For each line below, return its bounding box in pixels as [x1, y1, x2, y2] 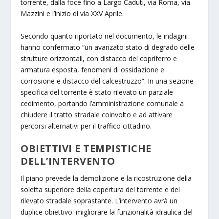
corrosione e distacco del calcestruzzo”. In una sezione [21, 76, 194, 86]
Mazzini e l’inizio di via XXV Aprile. [21, 9, 124, 19]
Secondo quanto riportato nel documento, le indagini [21, 31, 188, 41]
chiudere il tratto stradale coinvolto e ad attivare [21, 109, 173, 119]
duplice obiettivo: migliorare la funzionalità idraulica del [21, 207, 193, 217]
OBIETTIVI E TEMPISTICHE [21, 141, 152, 155]
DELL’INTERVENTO [21, 154, 115, 168]
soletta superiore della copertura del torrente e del [21, 184, 180, 194]
